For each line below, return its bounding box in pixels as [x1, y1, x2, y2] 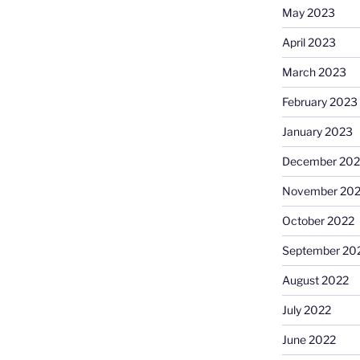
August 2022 [281, 273, 349, 288]
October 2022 [281, 214, 354, 228]
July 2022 [281, 303, 331, 317]
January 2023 [281, 125, 353, 139]
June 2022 [281, 333, 336, 347]
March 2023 [281, 65, 346, 80]
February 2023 [281, 95, 358, 109]
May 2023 [281, 6, 335, 20]
